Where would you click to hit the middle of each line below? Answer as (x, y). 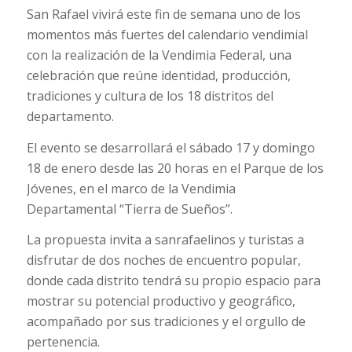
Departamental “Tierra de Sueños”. (129, 209)
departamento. (70, 117)
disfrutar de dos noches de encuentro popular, (163, 260)
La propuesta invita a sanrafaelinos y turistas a (165, 240)
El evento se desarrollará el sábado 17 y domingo (170, 147)
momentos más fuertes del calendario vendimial (167, 35)
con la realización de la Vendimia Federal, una (159, 55)
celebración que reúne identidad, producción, (158, 76)
